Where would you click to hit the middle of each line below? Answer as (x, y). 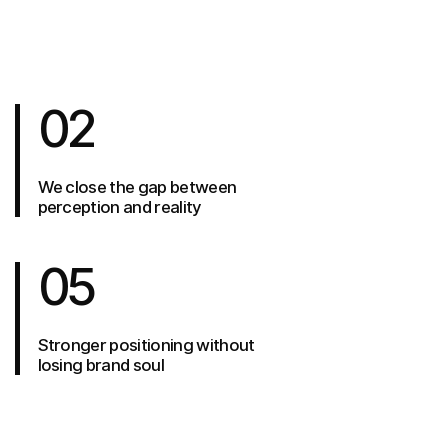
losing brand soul (101, 364)
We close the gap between (137, 186)
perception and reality (119, 206)
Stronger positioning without (146, 344)
